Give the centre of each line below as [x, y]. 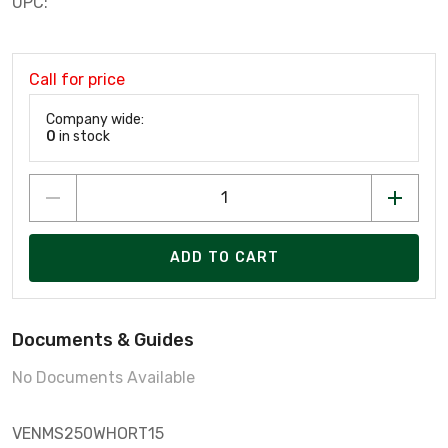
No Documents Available [103, 377]
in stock [83, 136]
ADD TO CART [224, 258]
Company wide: [95, 119]
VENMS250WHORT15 [88, 433]
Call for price [77, 79]
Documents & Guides [103, 339]
